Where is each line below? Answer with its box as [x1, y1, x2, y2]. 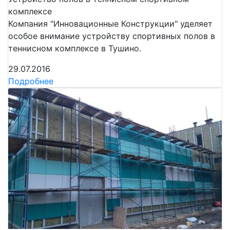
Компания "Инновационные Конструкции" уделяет [8, 18, 213, 29]
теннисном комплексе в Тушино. [8, 43, 141, 53]
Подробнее [8, 75, 53, 86]
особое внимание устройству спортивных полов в [8, 30, 215, 41]
